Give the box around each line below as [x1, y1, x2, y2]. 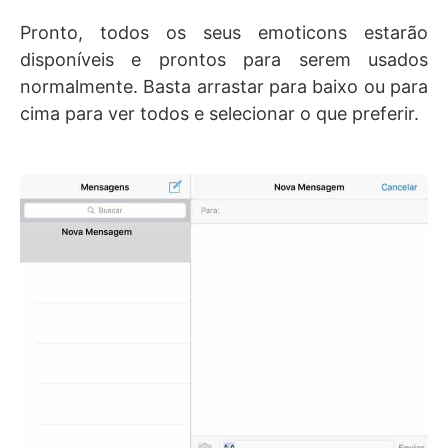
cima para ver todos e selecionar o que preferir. [20, 102, 419, 124]
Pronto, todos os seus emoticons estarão [20, 21, 428, 43]
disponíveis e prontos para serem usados [20, 48, 428, 70]
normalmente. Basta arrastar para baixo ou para [20, 75, 428, 97]
